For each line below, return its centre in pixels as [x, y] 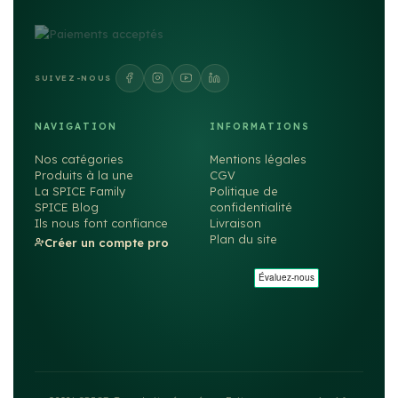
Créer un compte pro [107, 242]
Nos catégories [79, 159]
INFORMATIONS [260, 126]
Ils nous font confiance [101, 223]
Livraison [235, 223]
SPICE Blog [67, 207]
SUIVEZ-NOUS [73, 77]
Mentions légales [258, 159]
